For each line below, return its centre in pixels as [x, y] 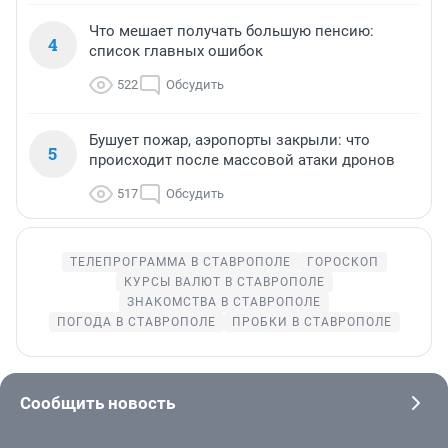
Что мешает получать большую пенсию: [231, 30]
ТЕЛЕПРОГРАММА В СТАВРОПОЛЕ [180, 261]
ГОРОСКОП [342, 261]
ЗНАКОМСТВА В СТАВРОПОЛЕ [224, 301]
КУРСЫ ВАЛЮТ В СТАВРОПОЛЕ [224, 281]
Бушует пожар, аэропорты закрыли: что [229, 139]
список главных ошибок [176, 50]
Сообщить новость [97, 402]
